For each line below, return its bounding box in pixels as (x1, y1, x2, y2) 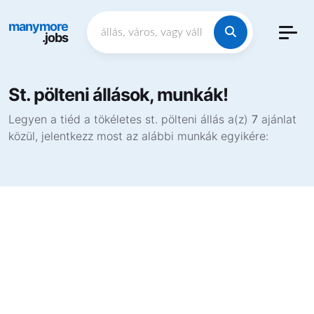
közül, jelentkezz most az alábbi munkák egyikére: (8, 129, 268, 143)
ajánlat (258, 112, 296, 126)
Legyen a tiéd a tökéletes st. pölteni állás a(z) (8, 112, 252, 126)
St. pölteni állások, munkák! (8, 84, 228, 105)
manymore (8, 19, 68, 34)
